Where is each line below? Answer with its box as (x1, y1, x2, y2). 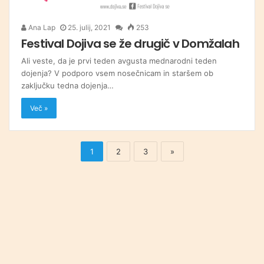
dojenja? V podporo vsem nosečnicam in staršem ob (21, 68, 213, 78)
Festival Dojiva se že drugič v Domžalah (21, 35, 239, 52)
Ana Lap (27, 23, 55, 32)
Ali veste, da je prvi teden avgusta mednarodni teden (21, 56, 217, 66)
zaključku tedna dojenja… (21, 81, 114, 91)
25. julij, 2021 (68, 23, 111, 32)
